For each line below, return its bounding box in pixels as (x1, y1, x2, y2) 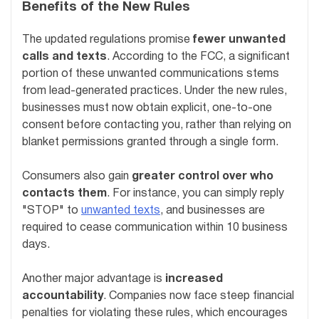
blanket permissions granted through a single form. (22, 137, 278, 148)
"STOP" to (22, 206, 81, 216)
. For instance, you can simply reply (107, 189, 284, 199)
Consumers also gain (22, 172, 132, 182)
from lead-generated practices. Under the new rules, (22, 86, 287, 97)
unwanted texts (81, 206, 160, 216)
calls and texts (22, 52, 107, 63)
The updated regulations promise (22, 35, 193, 46)
